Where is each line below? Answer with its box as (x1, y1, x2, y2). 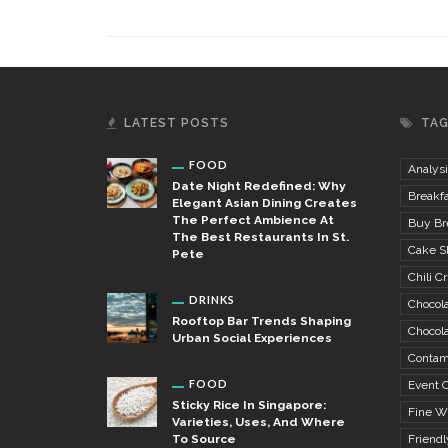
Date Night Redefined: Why (172, 178, 346, 193)
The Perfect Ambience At (172, 212, 334, 227)
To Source (172, 431, 236, 446)
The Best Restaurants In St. (172, 229, 349, 244)
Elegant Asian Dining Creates (172, 195, 357, 210)
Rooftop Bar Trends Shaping (172, 313, 351, 328)
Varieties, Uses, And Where (172, 414, 345, 429)
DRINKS (189, 292, 235, 306)
